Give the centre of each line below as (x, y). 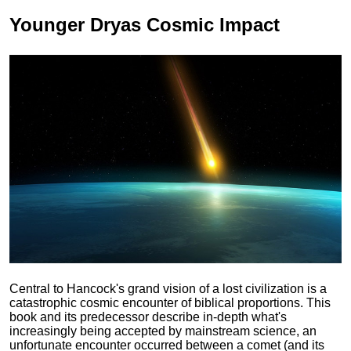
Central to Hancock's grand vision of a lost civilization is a (168, 288)
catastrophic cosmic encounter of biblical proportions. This (170, 302)
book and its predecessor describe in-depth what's (148, 317)
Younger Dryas (75, 25)
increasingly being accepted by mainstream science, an (163, 331)
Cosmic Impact (210, 25)
